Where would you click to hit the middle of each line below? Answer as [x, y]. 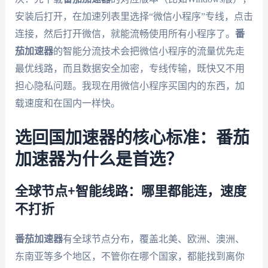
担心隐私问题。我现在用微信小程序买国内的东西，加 [130, 86]
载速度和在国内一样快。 [67, 103]
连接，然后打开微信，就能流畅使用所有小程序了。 [125, 34]
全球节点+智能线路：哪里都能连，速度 [130, 191]
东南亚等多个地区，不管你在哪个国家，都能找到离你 [130, 256]
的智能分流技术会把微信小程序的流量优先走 [149, 51]
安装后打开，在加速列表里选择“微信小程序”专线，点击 [134, 17]
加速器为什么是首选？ [98, 159]
